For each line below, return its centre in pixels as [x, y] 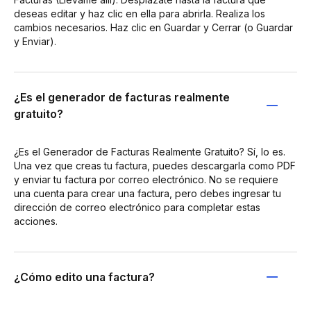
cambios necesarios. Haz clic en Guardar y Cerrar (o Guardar [153, 27]
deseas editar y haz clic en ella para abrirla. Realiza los [140, 14]
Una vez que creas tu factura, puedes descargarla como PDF [155, 166]
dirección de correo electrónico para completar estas [137, 207]
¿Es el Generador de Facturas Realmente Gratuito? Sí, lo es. [150, 152]
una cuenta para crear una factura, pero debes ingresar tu [148, 193]
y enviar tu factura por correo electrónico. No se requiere [146, 179]
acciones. [36, 221]
